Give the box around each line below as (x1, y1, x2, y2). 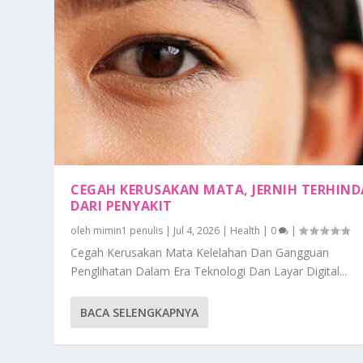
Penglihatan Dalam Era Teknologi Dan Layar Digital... (70, 263, 348, 279)
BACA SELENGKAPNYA (80, 305, 199, 320)
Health (230, 224, 261, 237)
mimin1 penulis (93, 224, 164, 237)
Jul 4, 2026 (173, 224, 220, 237)
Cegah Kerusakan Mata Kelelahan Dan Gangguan (70, 245, 330, 260)
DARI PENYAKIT (70, 197, 173, 215)
